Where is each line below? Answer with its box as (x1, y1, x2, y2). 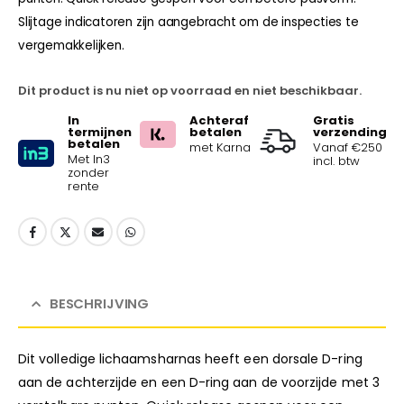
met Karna (188, 138, 251, 156)
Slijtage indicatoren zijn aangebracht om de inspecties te (18, 13, 359, 31)
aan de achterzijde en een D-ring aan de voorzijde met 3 (18, 372, 380, 391)
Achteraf (188, 111, 249, 129)
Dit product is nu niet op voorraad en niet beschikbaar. (18, 81, 362, 99)
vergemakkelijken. (18, 36, 124, 54)
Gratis (313, 111, 355, 129)
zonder (68, 163, 109, 181)
